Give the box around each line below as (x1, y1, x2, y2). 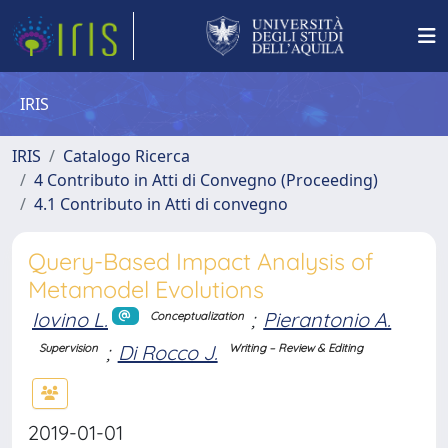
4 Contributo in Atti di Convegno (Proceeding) (34, 169, 378, 191)
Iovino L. (32, 307, 108, 332)
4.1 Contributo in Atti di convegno (34, 193, 288, 215)
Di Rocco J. (117, 339, 218, 365)
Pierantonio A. (263, 307, 392, 332)
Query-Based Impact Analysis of (28, 247, 373, 276)
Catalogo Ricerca (63, 145, 190, 167)
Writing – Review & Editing (228, 341, 363, 356)
